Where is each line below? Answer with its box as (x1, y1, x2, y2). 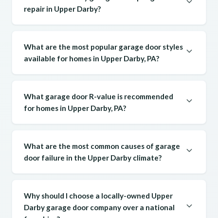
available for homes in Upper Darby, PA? (24, 54, 159, 63)
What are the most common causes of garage (24, 142, 180, 151)
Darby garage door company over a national (24, 203, 175, 212)
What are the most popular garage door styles (24, 42, 183, 52)
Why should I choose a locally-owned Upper (24, 191, 173, 200)
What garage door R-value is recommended (24, 92, 173, 101)
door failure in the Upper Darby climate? (24, 153, 162, 163)
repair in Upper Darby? (24, 4, 101, 14)
